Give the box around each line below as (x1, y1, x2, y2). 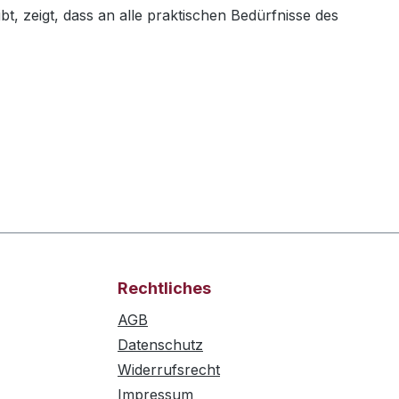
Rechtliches (118, 279, 211, 298)
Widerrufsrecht (118, 361, 220, 379)
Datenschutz (118, 336, 203, 354)
